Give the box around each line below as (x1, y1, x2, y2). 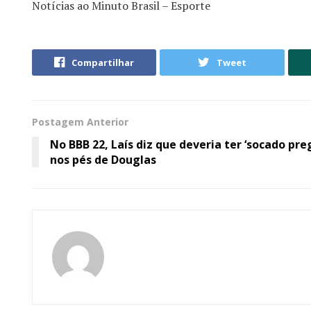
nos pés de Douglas (50, 152, 156, 168)
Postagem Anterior (32, 115, 128, 129)
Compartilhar (72, 56, 135, 69)
